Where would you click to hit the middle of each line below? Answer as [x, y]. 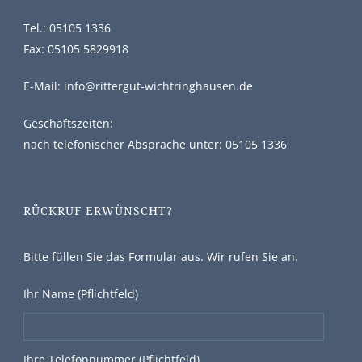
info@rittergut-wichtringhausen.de [158, 86]
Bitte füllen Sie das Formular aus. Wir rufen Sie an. [161, 256]
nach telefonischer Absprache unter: [124, 144]
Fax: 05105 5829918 [76, 48]
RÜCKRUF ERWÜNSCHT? [98, 210]
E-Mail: [44, 86]
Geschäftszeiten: [68, 123]
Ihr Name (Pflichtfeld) [81, 293]
